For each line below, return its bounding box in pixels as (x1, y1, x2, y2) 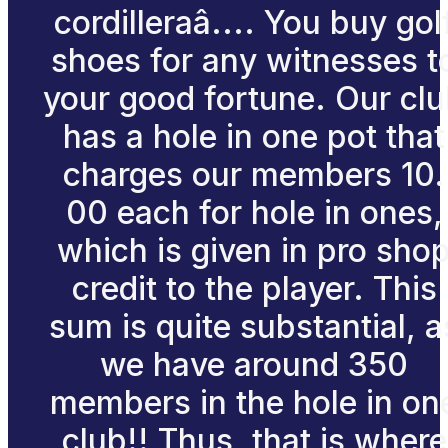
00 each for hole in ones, (65, 192, 443, 232)
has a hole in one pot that (63, 116, 445, 156)
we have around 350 (100, 344, 408, 384)
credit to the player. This (71, 268, 437, 308)
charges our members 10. (63, 154, 445, 194)
